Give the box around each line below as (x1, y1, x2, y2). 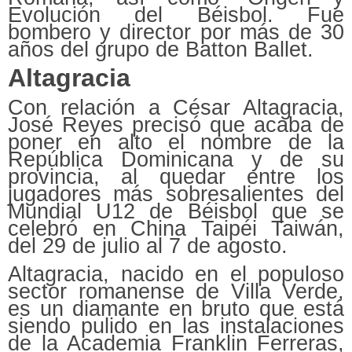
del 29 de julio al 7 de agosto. (8, 233, 288, 258)
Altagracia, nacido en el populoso (8, 262, 344, 286)
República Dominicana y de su (8, 147, 344, 171)
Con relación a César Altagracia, (8, 95, 344, 119)
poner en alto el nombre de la (8, 130, 344, 154)
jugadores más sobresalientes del (8, 181, 344, 206)
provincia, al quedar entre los (8, 164, 344, 189)
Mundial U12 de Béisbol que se (8, 199, 344, 223)
